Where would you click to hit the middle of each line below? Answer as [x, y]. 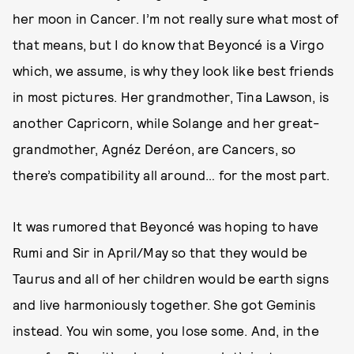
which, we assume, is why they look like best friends [173, 70]
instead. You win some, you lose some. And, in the [166, 330]
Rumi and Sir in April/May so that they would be [160, 252]
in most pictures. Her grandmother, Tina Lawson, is [171, 96]
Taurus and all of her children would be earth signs [171, 278]
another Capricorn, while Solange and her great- [166, 122]
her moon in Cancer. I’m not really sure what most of [176, 18]
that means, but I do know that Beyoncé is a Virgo [168, 44]
